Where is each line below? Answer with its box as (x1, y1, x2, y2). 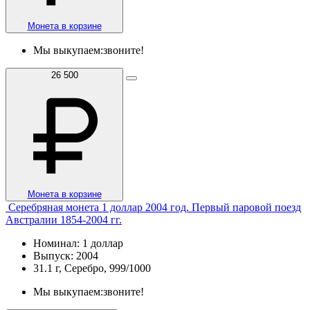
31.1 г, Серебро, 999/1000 (33, 262, 151, 274)
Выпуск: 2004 (33, 249, 98, 262)
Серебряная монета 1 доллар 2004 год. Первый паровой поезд (8, 201, 301, 213)
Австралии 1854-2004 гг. (6, 213, 122, 226)
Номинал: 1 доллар (33, 237, 123, 249)
